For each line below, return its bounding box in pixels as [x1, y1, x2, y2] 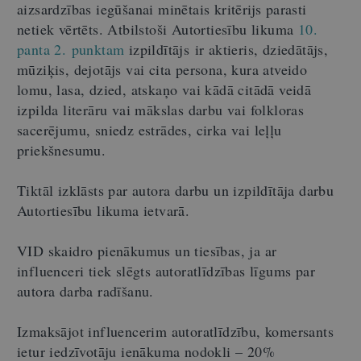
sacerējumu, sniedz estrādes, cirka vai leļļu [17, 119, 282, 139]
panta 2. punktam [17, 39, 125, 59]
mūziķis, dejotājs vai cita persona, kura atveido [17, 59, 308, 79]
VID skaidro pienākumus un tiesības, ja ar [17, 240, 277, 260]
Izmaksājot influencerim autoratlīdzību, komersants [17, 321, 334, 341]
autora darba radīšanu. [17, 280, 154, 301]
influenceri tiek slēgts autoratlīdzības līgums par [17, 260, 315, 280]
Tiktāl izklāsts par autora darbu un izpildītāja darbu [17, 180, 334, 200]
